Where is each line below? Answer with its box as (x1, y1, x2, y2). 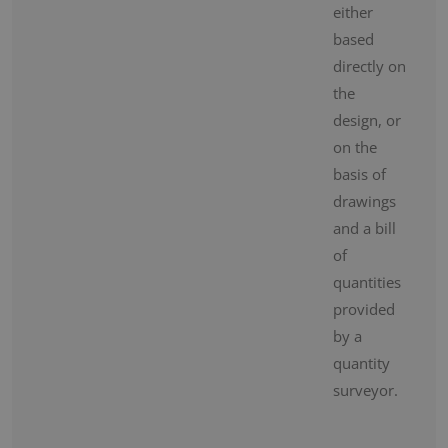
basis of (333, 164, 386, 185)
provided (333, 299, 395, 320)
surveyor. (333, 380, 398, 401)
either (333, 2, 373, 23)
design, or (333, 110, 401, 131)
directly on (333, 56, 406, 77)
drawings (333, 191, 396, 212)
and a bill (333, 218, 396, 239)
